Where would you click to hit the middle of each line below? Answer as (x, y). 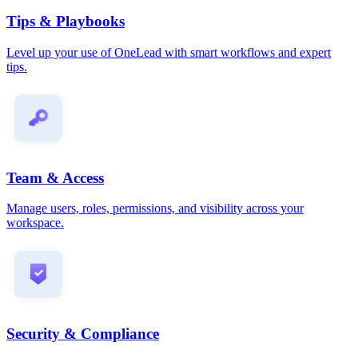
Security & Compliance (83, 334)
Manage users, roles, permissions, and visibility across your (155, 209)
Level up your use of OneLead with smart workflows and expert (169, 52)
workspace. (35, 223)
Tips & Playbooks (66, 22)
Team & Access (55, 177)
